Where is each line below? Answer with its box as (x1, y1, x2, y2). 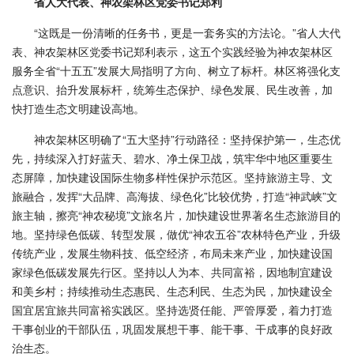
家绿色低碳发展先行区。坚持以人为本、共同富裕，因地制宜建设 (12, 263, 333, 280)
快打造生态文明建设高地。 (12, 100, 145, 116)
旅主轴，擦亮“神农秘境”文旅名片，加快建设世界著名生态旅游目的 (12, 206, 341, 223)
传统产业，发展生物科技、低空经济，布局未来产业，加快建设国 (12, 244, 333, 261)
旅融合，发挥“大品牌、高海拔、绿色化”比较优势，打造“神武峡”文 (12, 187, 337, 204)
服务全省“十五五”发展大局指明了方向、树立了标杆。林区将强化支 (12, 62, 341, 78)
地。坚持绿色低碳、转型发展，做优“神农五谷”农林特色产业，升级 (12, 225, 341, 242)
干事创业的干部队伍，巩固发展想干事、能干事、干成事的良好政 (12, 320, 333, 337)
